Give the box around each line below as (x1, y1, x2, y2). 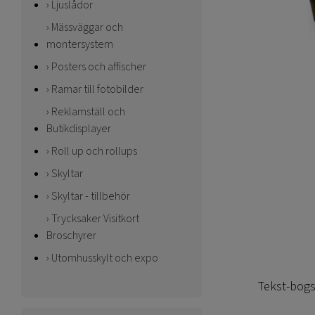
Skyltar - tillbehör (51, 188, 130, 204)
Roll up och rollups (51, 143, 137, 159)
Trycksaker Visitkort (51, 211, 139, 226)
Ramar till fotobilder (51, 82, 143, 97)
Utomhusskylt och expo (51, 250, 158, 266)
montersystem (46, 37, 113, 52)
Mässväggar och (51, 20, 123, 35)
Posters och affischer (51, 59, 146, 75)
